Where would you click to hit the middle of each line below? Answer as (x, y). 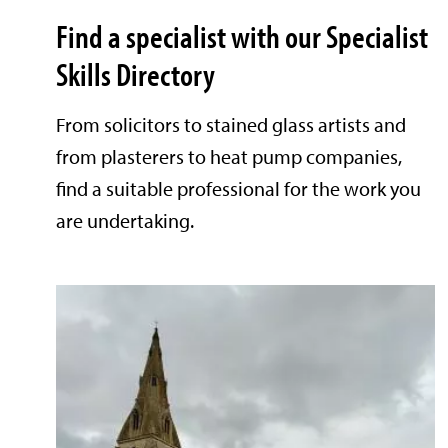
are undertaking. (125, 221)
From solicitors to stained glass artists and (231, 125)
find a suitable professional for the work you (238, 189)
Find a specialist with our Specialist (242, 36)
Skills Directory (135, 74)
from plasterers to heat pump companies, (229, 157)
